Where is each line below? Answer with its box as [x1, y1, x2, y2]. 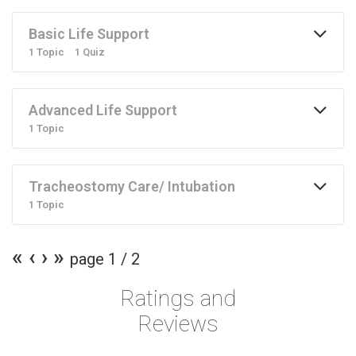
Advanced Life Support [29, 101, 177, 118]
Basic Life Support [29, 25, 149, 42]
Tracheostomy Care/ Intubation [29, 177, 235, 195]
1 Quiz [75, 45, 105, 58]
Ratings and [120, 284, 236, 311]
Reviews [137, 310, 219, 337]
